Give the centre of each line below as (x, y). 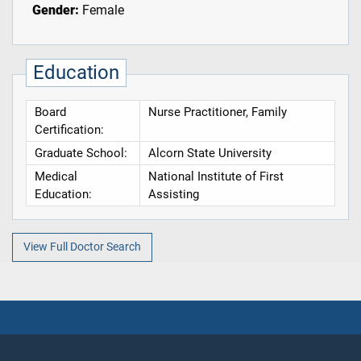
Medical (56, 177)
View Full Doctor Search (82, 247)
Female (101, 10)
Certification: (69, 130)
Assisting (173, 195)
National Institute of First (216, 177)
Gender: (55, 10)
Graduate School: (81, 154)
